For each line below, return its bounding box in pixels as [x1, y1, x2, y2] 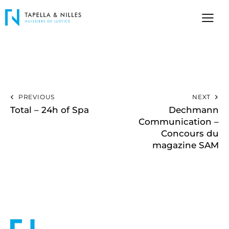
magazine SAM [152, 140, 219, 151]
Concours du [161, 128, 219, 139]
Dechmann [169, 105, 219, 116]
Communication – [139, 117, 219, 127]
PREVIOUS [18, 93, 55, 101]
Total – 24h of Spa [10, 105, 89, 116]
